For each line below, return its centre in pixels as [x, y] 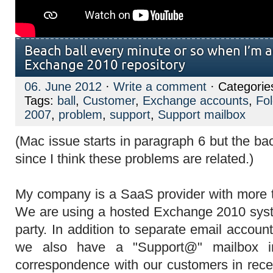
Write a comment [160, 87]
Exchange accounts [196, 101]
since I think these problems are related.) [134, 159]
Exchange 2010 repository [105, 66]
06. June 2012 [63, 87]
